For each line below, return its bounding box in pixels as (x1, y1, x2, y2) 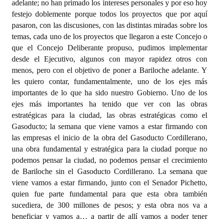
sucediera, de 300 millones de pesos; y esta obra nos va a (12, 201, 207, 209)
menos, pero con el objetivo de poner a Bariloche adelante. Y (12, 66, 207, 74)
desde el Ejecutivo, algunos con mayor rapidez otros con (12, 55, 207, 63)
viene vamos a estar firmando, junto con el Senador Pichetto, (12, 178, 207, 187)
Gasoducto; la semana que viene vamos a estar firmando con (12, 122, 207, 131)
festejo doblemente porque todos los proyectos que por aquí (12, 10, 207, 18)
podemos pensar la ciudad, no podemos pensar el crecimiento (12, 156, 207, 164)
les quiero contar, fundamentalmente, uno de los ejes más (12, 77, 207, 86)
